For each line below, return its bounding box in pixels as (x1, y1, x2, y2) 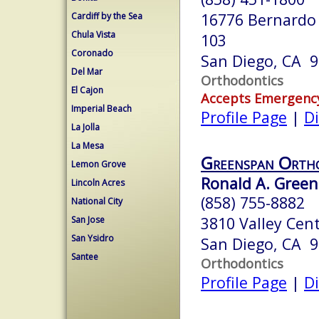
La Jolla (71, 121, 100, 133)
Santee (71, 251, 98, 263)
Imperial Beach (71, 103, 132, 115)
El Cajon (71, 84, 103, 96)
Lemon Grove (71, 158, 126, 170)
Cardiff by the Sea (71, 10, 142, 22)
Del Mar (71, 66, 103, 78)
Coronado (71, 47, 113, 59)
